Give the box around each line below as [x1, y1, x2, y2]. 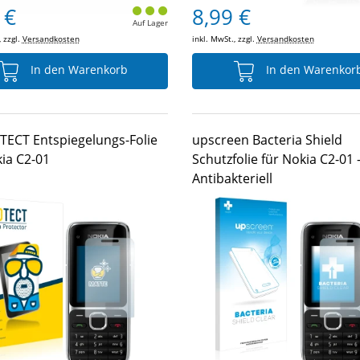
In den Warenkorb [27, 62, 129, 78]
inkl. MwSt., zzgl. [191, 33, 257, 44]
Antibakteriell [191, 170, 272, 187]
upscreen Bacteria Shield [191, 131, 342, 149]
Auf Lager [132, 17, 168, 28]
